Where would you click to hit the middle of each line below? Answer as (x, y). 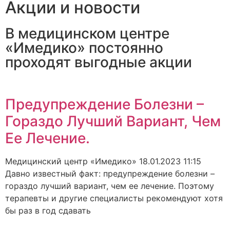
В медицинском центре (87, 34)
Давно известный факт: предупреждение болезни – (110, 174)
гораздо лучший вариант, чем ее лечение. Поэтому (110, 186)
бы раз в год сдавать (48, 211)
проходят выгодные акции (99, 62)
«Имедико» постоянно (84, 48)
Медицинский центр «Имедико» (72, 161)
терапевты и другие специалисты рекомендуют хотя (114, 198)
